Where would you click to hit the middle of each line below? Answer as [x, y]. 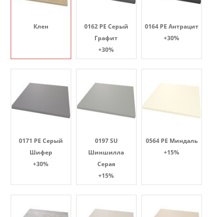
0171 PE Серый [41, 141]
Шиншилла [106, 152]
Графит [106, 38]
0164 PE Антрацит [171, 26]
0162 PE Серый [106, 26]
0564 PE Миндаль [171, 141]
